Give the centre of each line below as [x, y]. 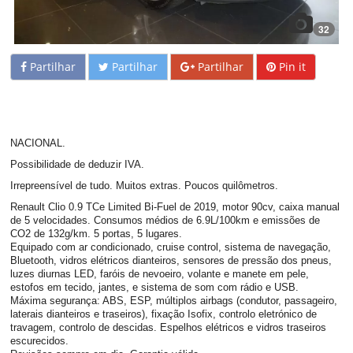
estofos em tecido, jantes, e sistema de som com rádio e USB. [155, 287]
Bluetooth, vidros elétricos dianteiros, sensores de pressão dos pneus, [171, 260]
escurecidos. [40, 341]
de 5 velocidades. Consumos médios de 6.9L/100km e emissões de [165, 220]
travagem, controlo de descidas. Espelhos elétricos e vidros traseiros [169, 327]
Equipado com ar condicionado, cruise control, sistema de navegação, [171, 247]
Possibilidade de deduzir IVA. [78, 164]
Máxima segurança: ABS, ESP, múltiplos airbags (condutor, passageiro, [174, 301]
